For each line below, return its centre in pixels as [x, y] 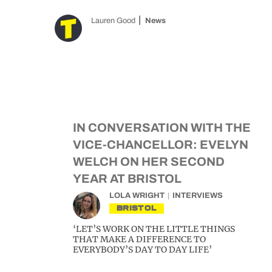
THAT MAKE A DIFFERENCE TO [139, 239]
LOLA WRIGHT [137, 195]
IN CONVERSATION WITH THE [162, 127]
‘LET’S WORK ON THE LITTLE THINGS [154, 229]
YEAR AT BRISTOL [127, 178]
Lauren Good [113, 21]
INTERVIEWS [198, 195]
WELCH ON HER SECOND [149, 161]
